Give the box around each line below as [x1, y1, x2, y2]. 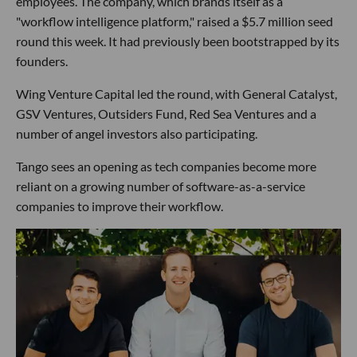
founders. [16, 53, 68, 69]
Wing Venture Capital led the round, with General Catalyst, [16, 86, 337, 101]
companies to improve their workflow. [16, 198, 223, 214]
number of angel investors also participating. [16, 126, 257, 141]
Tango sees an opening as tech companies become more [16, 159, 316, 174]
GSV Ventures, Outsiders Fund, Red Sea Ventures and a [16, 106, 316, 121]
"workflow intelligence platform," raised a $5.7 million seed [16, 14, 333, 29]
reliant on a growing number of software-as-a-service [16, 178, 305, 194]
